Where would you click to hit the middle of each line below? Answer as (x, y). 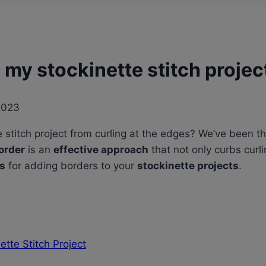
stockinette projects (188, 166)
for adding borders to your (71, 166)
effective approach (101, 150)
